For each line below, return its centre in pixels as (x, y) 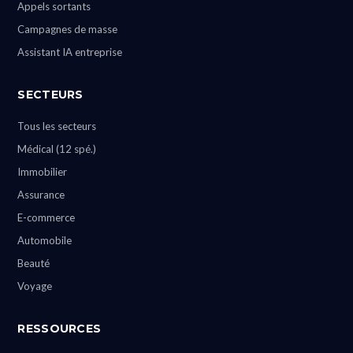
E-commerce (46, 218)
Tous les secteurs (57, 126)
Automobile (45, 241)
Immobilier (43, 172)
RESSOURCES (59, 329)
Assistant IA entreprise (70, 52)
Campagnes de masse (68, 30)
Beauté (34, 264)
